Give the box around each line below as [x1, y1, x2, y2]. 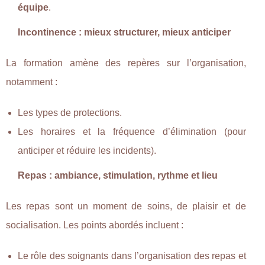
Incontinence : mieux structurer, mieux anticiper [18, 27, 231, 37]
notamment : [6, 76, 57, 87]
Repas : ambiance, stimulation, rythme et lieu [18, 170, 218, 180]
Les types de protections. [18, 107, 122, 118]
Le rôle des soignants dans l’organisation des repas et [18, 250, 246, 261]
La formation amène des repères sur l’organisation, [6, 57, 246, 68]
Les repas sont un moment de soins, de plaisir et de [6, 201, 246, 211]
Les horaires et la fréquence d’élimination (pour [18, 126, 246, 137]
